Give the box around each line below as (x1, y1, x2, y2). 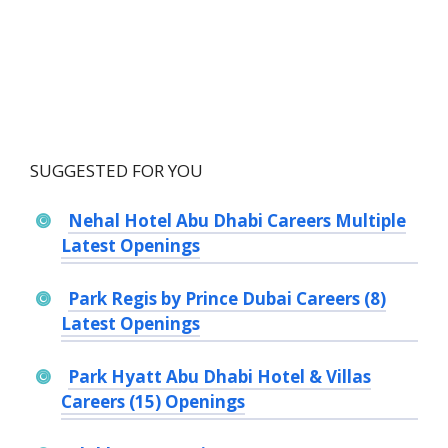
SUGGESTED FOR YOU (30, 158, 203, 182)
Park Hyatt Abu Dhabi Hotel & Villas (67, 365, 371, 389)
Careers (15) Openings (61, 390, 245, 414)
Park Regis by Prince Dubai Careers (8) (67, 287, 386, 311)
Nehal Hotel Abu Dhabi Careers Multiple (67, 209, 406, 233)
